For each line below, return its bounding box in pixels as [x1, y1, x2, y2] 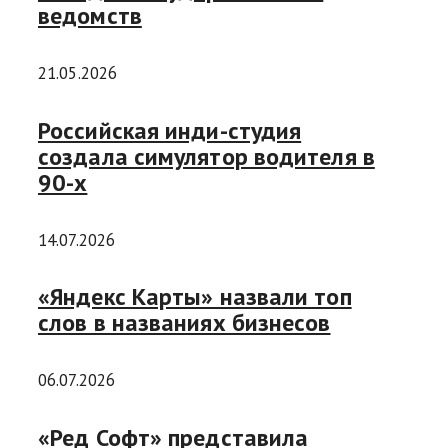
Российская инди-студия [38, 114, 302, 146]
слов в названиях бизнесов [38, 307, 331, 339]
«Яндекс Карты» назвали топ [38, 281, 352, 313]
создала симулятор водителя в [38, 140, 375, 172]
